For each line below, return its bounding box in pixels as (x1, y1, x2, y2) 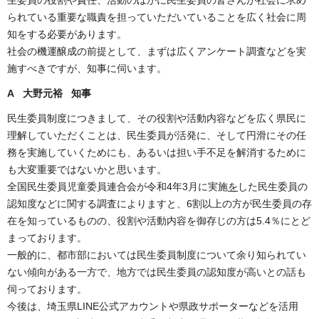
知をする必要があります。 (7, 28, 127, 40)
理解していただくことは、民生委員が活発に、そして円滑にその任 (7, 130, 306, 142)
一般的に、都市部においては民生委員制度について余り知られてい (7, 249, 306, 261)
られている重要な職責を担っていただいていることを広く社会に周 (7, 11, 306, 23)
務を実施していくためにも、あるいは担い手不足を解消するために (7, 147, 306, 159)
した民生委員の (238, 181, 308, 193)
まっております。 (7, 232, 87, 244)
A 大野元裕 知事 (7, 88, 91, 99)
